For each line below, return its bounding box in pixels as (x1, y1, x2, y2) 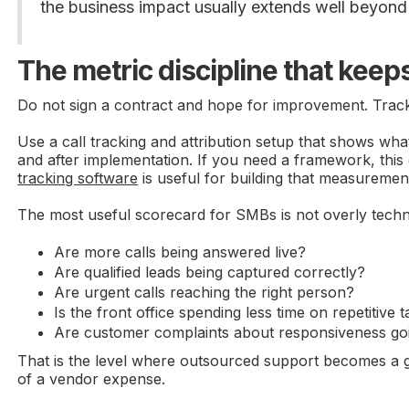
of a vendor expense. (17, 369, 166, 388)
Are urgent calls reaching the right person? (54, 282, 355, 301)
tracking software (17, 168, 139, 187)
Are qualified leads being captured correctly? (54, 262, 366, 281)
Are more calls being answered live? (54, 242, 307, 261)
